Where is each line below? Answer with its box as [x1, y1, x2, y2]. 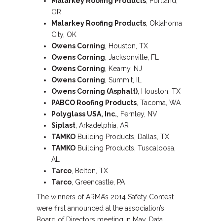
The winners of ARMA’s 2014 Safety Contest [37, 193, 174, 201]
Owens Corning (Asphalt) [51, 87, 138, 95]
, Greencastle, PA [72, 178, 125, 186]
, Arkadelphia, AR [75, 121, 129, 129]
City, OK [51, 31, 76, 38]
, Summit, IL [105, 76, 142, 84]
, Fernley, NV [117, 110, 157, 118]
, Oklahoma [146, 19, 182, 27]
